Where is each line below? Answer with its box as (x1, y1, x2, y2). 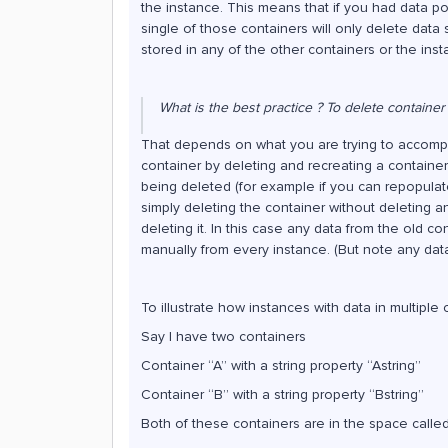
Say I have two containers (141, 328, 306, 345)
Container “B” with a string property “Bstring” (141, 386, 424, 403)
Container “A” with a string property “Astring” (141, 357, 421, 374)
